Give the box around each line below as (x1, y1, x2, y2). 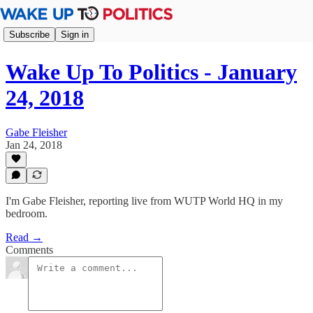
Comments (6, 244, 53, 256)
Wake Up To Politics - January (6, 59, 297, 85)
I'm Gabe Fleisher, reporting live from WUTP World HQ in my (6, 195, 283, 207)
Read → (6, 231, 43, 243)
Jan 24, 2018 (6, 138, 62, 151)
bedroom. (6, 208, 48, 219)
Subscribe (9, 29, 50, 40)
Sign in (61, 29, 89, 40)
